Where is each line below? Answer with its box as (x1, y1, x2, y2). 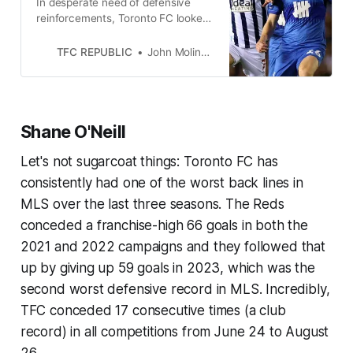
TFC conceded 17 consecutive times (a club (20, 302, 286, 318)
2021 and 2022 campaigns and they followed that (20, 238, 325, 255)
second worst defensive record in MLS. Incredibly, (20, 281, 330, 297)
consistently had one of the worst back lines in (20, 174, 303, 191)
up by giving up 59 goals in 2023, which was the (20, 259, 315, 276)
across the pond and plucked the (36, 28, 199, 41)
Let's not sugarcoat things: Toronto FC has (20, 153, 278, 169)
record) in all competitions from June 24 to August (20, 323, 329, 340)
